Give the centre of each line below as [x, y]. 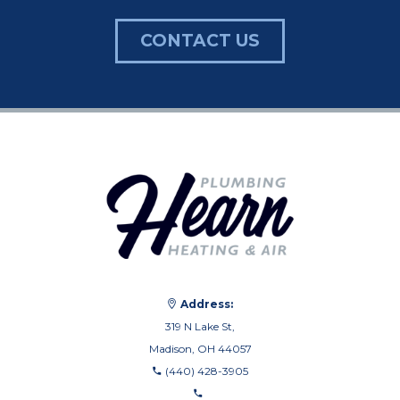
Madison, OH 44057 [200, 349]
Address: [207, 304]
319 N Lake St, [200, 327]
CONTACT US [200, 40]
